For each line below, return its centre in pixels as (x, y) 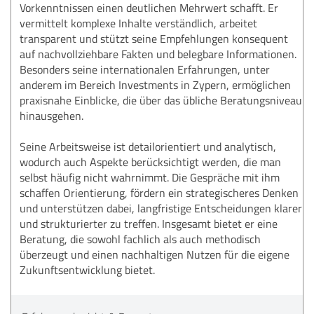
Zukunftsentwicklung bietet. (87, 269)
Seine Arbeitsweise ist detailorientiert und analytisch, (148, 146)
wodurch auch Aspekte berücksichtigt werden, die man (150, 162)
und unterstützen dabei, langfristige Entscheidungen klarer (161, 208)
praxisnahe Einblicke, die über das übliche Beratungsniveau (161, 100)
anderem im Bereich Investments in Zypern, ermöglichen (155, 84)
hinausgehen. (52, 115)
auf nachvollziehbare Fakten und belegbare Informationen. (158, 54)
